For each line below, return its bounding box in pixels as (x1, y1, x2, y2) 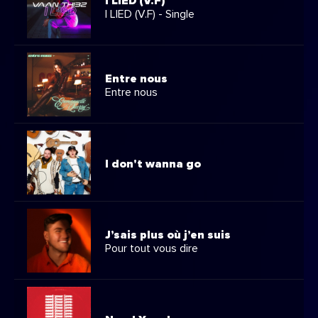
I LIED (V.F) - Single (105, 9, 194, 21)
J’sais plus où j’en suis (105, 229, 231, 241)
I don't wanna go (105, 158, 201, 170)
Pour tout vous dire (105, 243, 198, 255)
